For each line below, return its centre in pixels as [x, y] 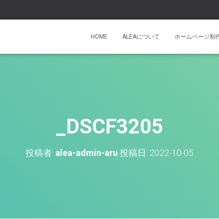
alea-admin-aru [87, 153]
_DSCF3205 [109, 126]
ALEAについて [141, 37]
